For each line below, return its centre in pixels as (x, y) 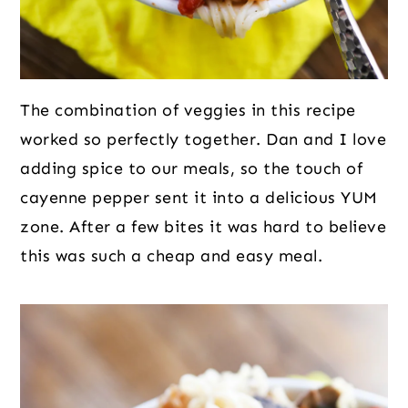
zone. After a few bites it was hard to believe (204, 226)
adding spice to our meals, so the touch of (192, 168)
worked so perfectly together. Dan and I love (204, 139)
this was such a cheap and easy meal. (172, 255)
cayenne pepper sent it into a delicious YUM (199, 197)
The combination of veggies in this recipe (188, 110)
